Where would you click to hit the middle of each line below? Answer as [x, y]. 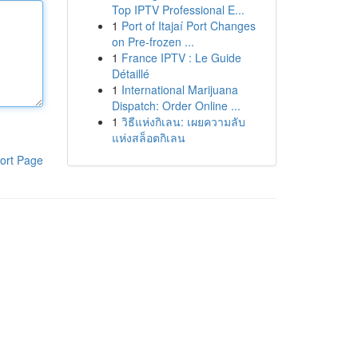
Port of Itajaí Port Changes [188, 26]
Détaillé [130, 74]
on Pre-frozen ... [153, 42]
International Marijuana [179, 89]
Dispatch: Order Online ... [176, 105]
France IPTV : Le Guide [181, 58]
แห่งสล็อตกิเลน [148, 137]
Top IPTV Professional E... [178, 10]
